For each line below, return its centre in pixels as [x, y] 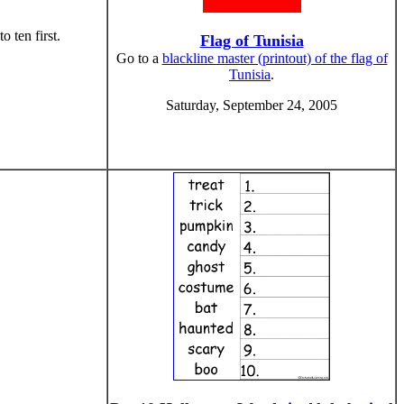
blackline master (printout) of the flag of [275, 58]
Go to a [139, 58]
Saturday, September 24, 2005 [252, 105]
